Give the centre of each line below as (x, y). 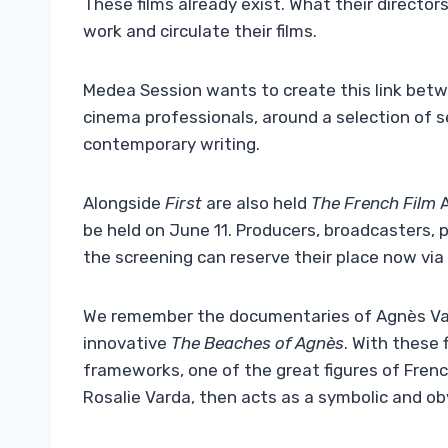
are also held (256, 203)
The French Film (373, 203)
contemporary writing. (171, 144)
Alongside (124, 203)
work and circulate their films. (200, 31)
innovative (127, 343)
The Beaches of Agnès (257, 343)
